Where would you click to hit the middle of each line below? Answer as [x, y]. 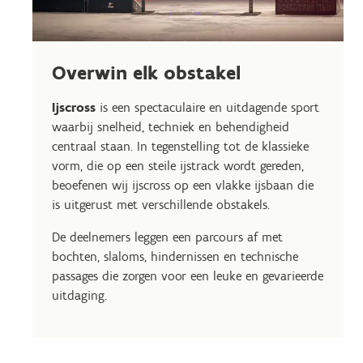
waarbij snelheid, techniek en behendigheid [171, 126]
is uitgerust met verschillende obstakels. [161, 204]
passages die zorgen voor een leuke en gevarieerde [188, 275]
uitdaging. [79, 295]
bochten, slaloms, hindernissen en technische [175, 256]
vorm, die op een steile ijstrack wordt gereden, [178, 165]
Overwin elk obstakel [146, 72]
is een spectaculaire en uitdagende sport [207, 107]
